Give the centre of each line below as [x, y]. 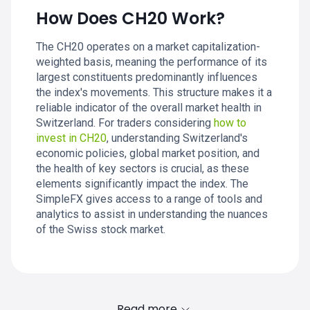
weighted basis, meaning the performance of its [152, 62]
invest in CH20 [71, 138]
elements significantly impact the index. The [142, 184]
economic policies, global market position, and [148, 153]
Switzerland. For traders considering [125, 123]
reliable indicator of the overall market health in [149, 108]
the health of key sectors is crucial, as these [143, 168]
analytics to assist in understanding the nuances [152, 214]
